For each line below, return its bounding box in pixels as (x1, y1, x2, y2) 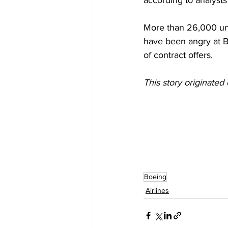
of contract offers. (144, 50, 213, 60)
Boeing (144, 173, 166, 181)
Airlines (146, 186, 169, 194)
